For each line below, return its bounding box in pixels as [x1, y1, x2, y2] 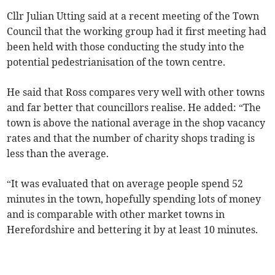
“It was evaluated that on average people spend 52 [7, 177, 244, 190]
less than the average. [7, 147, 109, 160]
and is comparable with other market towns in [7, 208, 225, 221]
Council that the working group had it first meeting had [7, 25, 267, 38]
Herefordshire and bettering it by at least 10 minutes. [7, 223, 258, 236]
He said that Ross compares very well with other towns [7, 86, 265, 99]
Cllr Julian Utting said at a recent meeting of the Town [7, 10, 260, 23]
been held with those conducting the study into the [7, 41, 245, 53]
